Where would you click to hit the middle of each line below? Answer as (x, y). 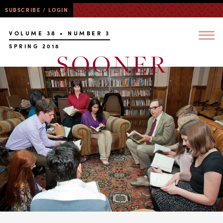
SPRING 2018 (35, 46)
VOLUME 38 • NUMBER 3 (60, 33)
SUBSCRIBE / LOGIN (37, 10)
